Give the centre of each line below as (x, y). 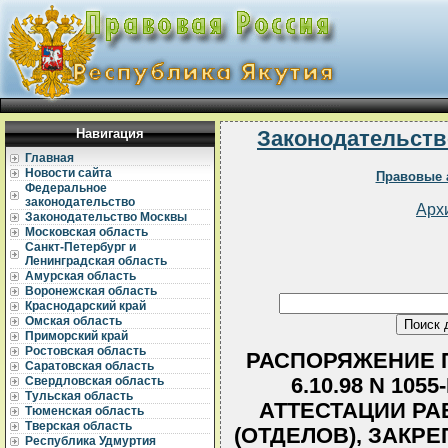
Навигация (110, 133)
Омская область (73, 321)
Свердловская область (94, 381)
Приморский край (76, 336)
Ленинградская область (96, 261)
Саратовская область (89, 366)
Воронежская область (91, 291)
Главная (49, 158)
